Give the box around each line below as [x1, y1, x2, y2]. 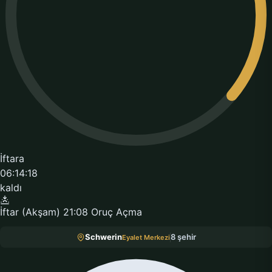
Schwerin [84, 232, 122, 242]
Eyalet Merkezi [121, 233, 170, 242]
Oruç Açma [91, 206, 142, 218]
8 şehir [170, 232, 196, 242]
